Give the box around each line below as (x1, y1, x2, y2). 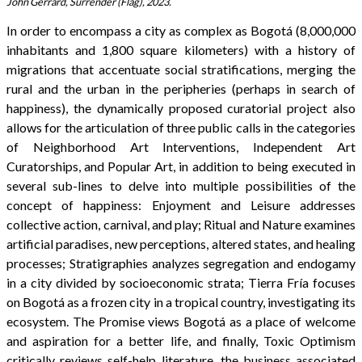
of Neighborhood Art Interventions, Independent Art (6, 138, 356, 154)
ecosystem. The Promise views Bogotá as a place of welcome (6, 313, 356, 329)
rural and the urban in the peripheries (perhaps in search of (6, 80, 356, 96)
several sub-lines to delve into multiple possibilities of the (6, 177, 356, 193)
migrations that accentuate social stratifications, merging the (6, 61, 356, 77)
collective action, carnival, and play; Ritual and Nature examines (6, 216, 356, 232)
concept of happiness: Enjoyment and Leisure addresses (6, 196, 356, 213)
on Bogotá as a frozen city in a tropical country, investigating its (6, 293, 356, 309)
